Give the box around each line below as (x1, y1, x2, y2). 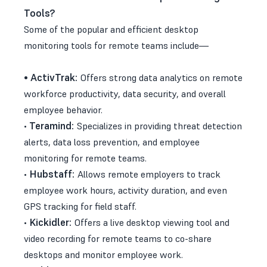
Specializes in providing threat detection (77, 119, 242, 132)
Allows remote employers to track (77, 167, 221, 180)
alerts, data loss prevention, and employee (24, 135, 200, 148)
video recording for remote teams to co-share (24, 232, 212, 244)
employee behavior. (24, 103, 103, 116)
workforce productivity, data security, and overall (24, 87, 226, 100)
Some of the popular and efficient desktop (24, 23, 198, 35)
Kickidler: (29, 215, 74, 229)
